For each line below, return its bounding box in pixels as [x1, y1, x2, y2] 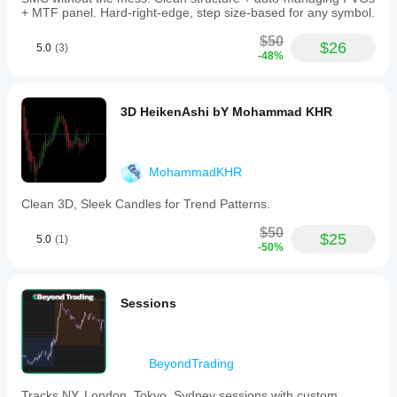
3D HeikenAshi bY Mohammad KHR [121, 105, 332, 119]
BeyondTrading [149, 356, 234, 370]
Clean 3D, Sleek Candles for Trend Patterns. [21, 197, 270, 211]
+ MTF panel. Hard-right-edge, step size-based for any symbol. [21, 5, 375, 19]
